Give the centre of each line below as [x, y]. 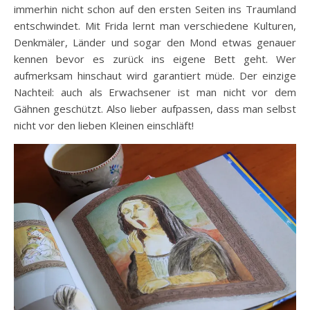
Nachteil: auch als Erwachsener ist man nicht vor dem [155, 92]
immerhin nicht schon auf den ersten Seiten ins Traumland [155, 9]
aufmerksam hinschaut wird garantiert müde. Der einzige [155, 75]
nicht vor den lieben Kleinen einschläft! [104, 125]
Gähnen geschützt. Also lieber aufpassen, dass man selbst [155, 108]
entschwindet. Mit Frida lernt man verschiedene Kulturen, [155, 25]
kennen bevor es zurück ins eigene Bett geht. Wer [155, 58]
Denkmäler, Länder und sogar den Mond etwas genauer [155, 42]
